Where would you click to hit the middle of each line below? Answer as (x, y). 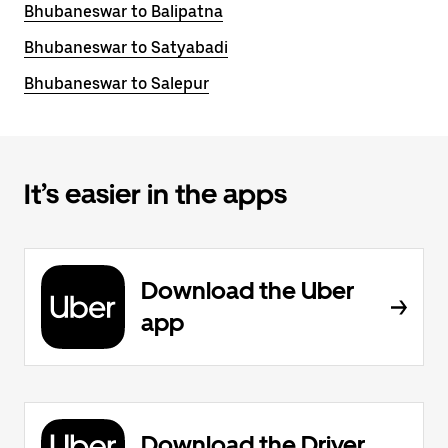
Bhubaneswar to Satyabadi (126, 47)
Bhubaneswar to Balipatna (123, 11)
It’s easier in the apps (155, 194)
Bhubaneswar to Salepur (116, 83)
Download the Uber (247, 290)
